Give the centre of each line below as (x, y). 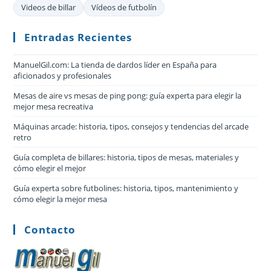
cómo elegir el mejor (50, 168)
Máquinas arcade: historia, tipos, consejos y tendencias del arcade (131, 126)
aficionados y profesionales (63, 75)
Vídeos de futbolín (124, 7)
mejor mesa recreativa (54, 106)
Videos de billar (49, 7)
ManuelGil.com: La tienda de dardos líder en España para (115, 64)
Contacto (50, 229)
